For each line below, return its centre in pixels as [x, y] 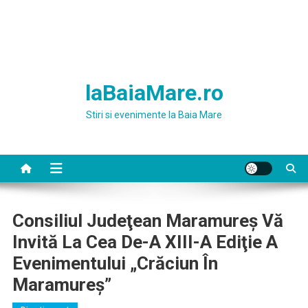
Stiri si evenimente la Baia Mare [154, 115]
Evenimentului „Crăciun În [115, 263]
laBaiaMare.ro [154, 93]
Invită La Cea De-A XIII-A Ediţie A [145, 242]
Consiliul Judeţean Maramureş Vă [147, 221]
